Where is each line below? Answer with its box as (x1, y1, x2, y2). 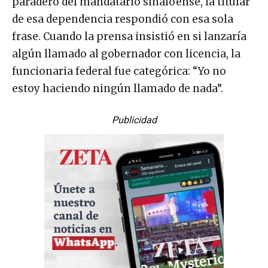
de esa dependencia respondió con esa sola (12, 13, 233, 26)
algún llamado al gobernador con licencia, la (12, 47, 240, 61)
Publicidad (111, 114, 157, 126)
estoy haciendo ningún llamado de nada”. (12, 82, 223, 96)
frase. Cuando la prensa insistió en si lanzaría (12, 30, 246, 44)
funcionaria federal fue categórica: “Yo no (12, 65, 226, 78)
